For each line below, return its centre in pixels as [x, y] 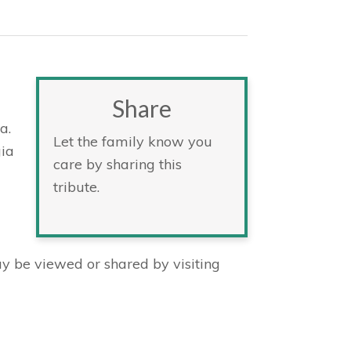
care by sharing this [118, 164]
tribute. [76, 187]
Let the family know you [133, 141]
